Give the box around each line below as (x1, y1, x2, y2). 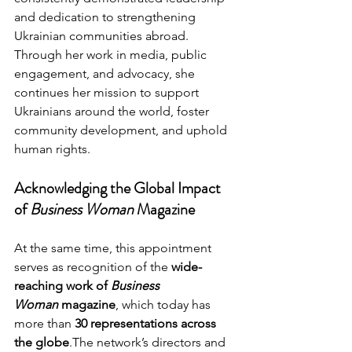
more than (14, 316, 75, 332)
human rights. (14, 141, 90, 157)
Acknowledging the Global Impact (14, 177, 224, 200)
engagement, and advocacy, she (14, 66, 198, 82)
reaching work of (14, 278, 111, 294)
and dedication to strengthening (14, 9, 199, 25)
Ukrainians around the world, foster (14, 104, 212, 119)
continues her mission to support (14, 85, 202, 101)
